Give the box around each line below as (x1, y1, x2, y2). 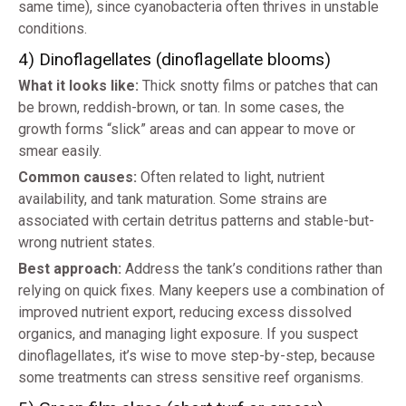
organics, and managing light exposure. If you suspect (18, 325, 358, 343)
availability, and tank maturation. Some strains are (18, 190, 327, 208)
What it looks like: (18, 77, 139, 95)
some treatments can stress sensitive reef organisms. (18, 369, 363, 387)
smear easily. (18, 142, 101, 160)
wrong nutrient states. (18, 234, 155, 252)
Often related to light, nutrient (137, 169, 324, 187)
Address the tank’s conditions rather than (121, 260, 382, 278)
